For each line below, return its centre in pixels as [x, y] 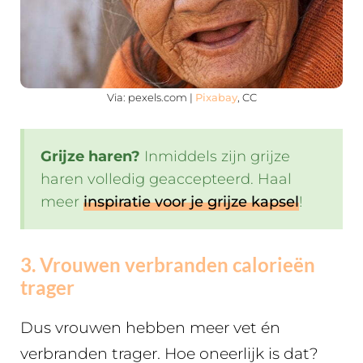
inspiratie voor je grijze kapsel [191, 202]
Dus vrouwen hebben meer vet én [150, 328]
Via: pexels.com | [151, 97]
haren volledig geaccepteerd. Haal [166, 179]
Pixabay [216, 97]
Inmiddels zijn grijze [215, 157]
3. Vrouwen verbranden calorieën [168, 265]
